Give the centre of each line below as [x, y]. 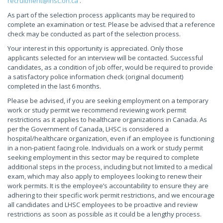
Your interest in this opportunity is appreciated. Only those [95, 48]
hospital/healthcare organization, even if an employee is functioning [111, 138]
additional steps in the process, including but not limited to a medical [110, 167]
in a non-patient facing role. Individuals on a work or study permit [105, 148]
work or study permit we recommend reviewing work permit [97, 110]
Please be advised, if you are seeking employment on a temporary [108, 101]
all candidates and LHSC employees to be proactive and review [103, 205]
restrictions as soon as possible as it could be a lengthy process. [105, 214]
